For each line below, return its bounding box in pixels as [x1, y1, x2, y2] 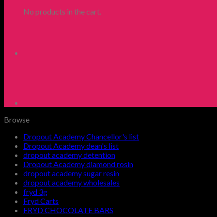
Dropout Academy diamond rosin [23, 159, 133, 169]
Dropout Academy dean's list [23, 141, 119, 150]
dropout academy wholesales [23, 178, 120, 187]
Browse [4, 115, 30, 124]
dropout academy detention [23, 150, 115, 159]
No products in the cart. [23, 6, 101, 16]
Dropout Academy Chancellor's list [23, 132, 139, 141]
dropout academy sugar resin [23, 169, 119, 178]
